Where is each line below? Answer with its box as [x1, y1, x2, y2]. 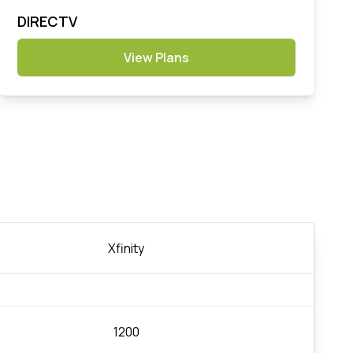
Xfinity [108, 239, 145, 257]
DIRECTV [17, 11, 78, 31]
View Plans [124, 48, 190, 66]
